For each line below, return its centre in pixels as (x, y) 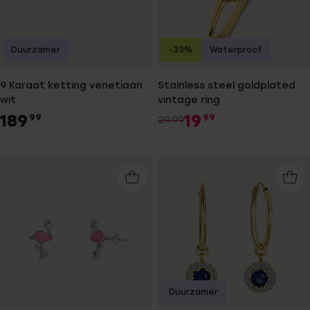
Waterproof (236, 50)
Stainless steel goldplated (227, 86)
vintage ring (189, 100)
